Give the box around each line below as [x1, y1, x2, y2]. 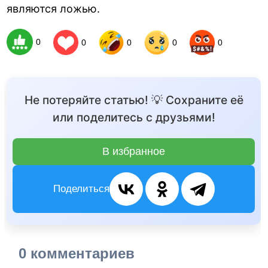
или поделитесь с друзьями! [52, 110, 215, 125]
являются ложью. [7, 2, 100, 15]
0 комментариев [19, 245, 135, 262]
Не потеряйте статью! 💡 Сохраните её [24, 93, 243, 108]
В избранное [102, 145, 166, 158]
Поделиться [53, 183, 109, 195]
